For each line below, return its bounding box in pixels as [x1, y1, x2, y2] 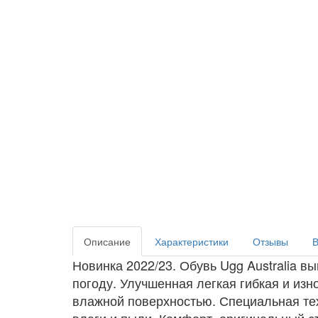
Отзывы [253, 234, 288, 248]
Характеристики [155, 234, 229, 248]
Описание [84, 234, 131, 248]
